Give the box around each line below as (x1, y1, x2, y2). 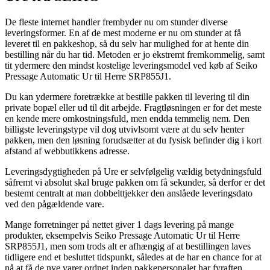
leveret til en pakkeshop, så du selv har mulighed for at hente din (5, 38, 249, 49)
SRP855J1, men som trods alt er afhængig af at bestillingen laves (5, 240, 251, 251)
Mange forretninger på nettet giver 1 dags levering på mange (5, 219, 234, 230)
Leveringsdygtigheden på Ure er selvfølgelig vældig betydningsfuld (5, 166, 262, 177)
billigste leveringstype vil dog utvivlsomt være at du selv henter (5, 124, 244, 134)
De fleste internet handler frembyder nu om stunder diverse (5, 16, 228, 27)
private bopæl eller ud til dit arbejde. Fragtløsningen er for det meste (5, 102, 262, 113)
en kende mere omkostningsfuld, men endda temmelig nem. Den (5, 113, 250, 124)
